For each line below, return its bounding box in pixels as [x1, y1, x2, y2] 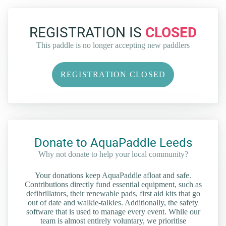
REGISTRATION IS [29, 24, 145, 41]
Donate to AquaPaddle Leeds [34, 135, 192, 150]
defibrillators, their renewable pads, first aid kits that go [26, 189, 200, 198]
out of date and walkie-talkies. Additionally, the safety [28, 198, 198, 207]
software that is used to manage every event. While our [26, 207, 200, 216]
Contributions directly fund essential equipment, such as [24, 180, 202, 189]
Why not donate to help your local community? [38, 149, 188, 158]
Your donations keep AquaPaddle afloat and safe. [35, 171, 191, 180]
